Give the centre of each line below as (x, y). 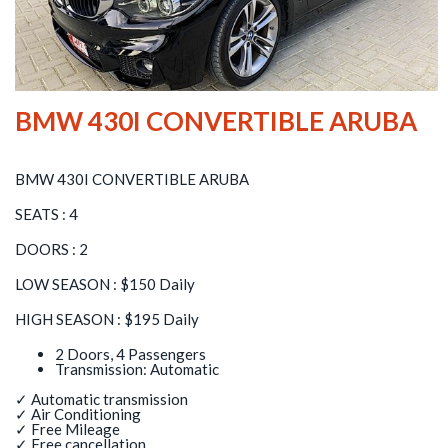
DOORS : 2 (52, 249)
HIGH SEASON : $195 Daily (107, 319)
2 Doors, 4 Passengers (131, 354)
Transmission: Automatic (137, 369)
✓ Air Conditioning (78, 414)
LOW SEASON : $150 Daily (105, 284)
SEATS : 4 (47, 214)
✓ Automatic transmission (102, 399)
